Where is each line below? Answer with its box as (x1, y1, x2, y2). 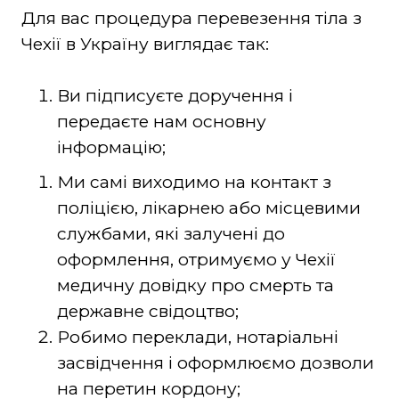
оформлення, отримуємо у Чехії (56, 249, 336, 271)
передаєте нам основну (56, 111, 266, 133)
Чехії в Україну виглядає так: (20, 34, 269, 55)
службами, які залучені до (56, 224, 285, 245)
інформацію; (56, 137, 166, 159)
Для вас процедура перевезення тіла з (20, 8, 362, 29)
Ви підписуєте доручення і (56, 85, 293, 107)
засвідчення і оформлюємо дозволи (56, 353, 374, 374)
